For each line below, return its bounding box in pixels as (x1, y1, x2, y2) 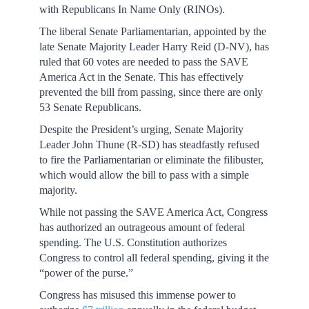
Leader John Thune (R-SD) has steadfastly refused (39, 139, 259, 150)
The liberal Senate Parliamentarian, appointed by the (39, 26, 266, 37)
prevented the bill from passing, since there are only (39, 86, 263, 98)
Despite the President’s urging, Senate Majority (39, 123, 243, 135)
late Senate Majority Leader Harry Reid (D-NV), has (39, 41, 269, 52)
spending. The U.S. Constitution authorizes (39, 237, 227, 248)
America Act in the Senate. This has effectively (39, 71, 243, 83)
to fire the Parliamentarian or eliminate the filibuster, (39, 154, 263, 166)
